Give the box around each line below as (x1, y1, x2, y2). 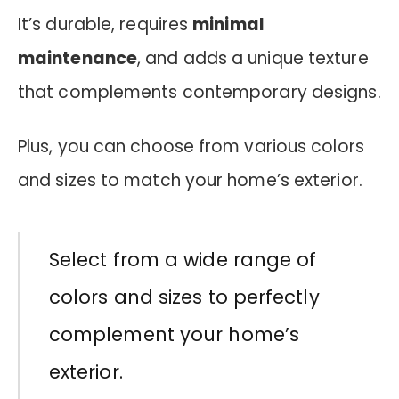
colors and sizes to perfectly (48, 284, 320, 311)
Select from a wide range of (48, 247, 317, 273)
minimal (192, 12, 265, 37)
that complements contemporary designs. (18, 80, 381, 105)
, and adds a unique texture (137, 46, 369, 71)
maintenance (18, 46, 138, 71)
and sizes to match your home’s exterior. (18, 168, 362, 193)
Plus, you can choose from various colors (18, 134, 364, 159)
